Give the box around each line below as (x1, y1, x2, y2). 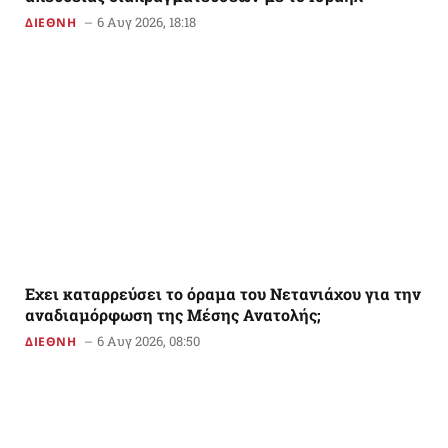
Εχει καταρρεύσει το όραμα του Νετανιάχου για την (25, 283, 421, 305)
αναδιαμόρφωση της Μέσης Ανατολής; (25, 304, 321, 326)
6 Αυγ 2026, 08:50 (96, 332, 200, 351)
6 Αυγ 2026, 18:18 (96, 13, 196, 32)
